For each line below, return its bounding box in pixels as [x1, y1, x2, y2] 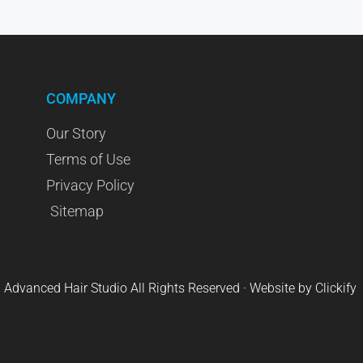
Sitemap [50, 202, 105, 220]
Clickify [315, 280, 357, 296]
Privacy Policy [46, 176, 135, 194]
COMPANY [46, 89, 117, 107]
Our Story [46, 124, 107, 142]
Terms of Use [46, 150, 131, 168]
